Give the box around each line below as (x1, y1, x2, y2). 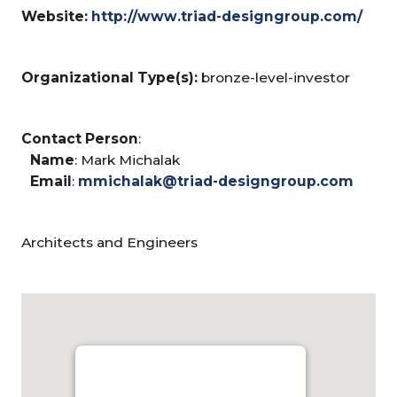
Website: (21, 7, 89, 25)
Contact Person (21, 129, 139, 147)
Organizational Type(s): (21, 68, 198, 86)
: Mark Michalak (74, 151, 181, 168)
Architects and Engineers (21, 233, 198, 251)
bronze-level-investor (198, 68, 351, 86)
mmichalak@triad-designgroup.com (78, 172, 354, 190)
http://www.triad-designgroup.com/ (91, 7, 363, 25)
